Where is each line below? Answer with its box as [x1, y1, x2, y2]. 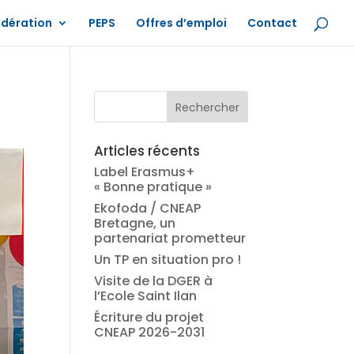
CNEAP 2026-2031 [94, 323, 205, 341]
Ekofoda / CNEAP [94, 199, 201, 217]
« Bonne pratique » [94, 178, 213, 196]
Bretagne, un [94, 214, 176, 232]
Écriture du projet [94, 308, 205, 326]
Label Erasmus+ [94, 163, 196, 181]
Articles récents [94, 141, 201, 160]
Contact [247, 15, 297, 31]
